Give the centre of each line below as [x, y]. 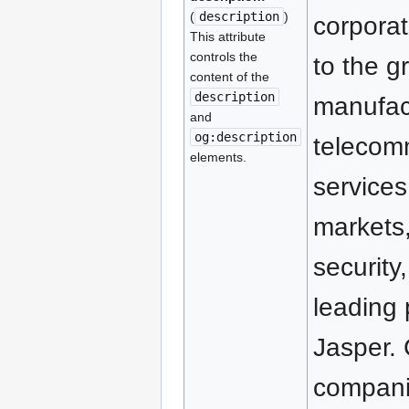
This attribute [227, 37]
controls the [223, 57]
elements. [218, 157]
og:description [245, 137]
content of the [229, 77]
